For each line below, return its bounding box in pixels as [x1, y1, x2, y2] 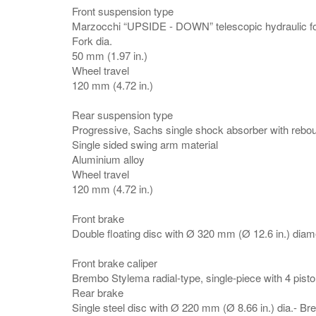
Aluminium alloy [72, 152, 145, 166]
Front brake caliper [72, 255, 157, 270]
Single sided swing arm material [72, 137, 218, 152]
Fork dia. [72, 33, 112, 48]
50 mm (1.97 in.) [72, 48, 147, 63]
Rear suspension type [72, 107, 173, 122]
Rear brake [72, 285, 123, 300]
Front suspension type [72, 4, 174, 18]
